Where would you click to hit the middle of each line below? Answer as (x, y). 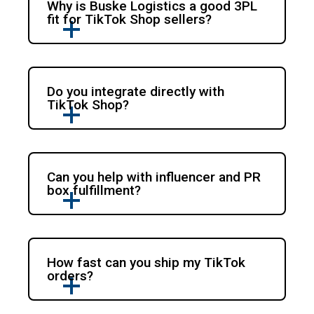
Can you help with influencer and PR (154, 177)
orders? (70, 276)
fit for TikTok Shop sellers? (130, 20)
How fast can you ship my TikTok (146, 263)
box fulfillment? (94, 191)
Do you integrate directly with (136, 92)
